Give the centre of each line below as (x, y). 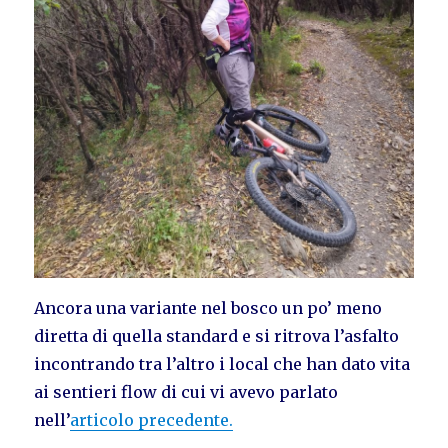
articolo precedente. (152, 419)
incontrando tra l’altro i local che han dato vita (222, 363)
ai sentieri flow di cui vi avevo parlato (186, 391)
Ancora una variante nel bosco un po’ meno (208, 307)
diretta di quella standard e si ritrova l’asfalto (217, 335)
